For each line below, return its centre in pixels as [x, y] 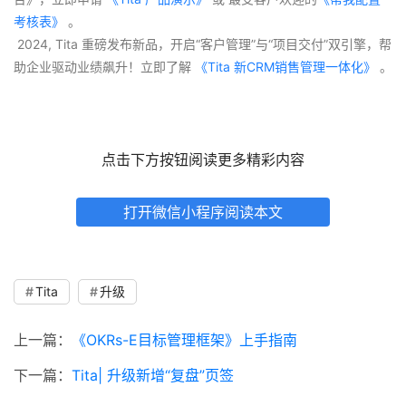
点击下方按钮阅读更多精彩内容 [203, 159]
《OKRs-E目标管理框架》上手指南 [184, 339]
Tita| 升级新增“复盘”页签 [153, 375]
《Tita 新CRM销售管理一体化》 [285, 66]
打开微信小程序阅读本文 [203, 212]
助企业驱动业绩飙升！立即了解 [102, 66]
